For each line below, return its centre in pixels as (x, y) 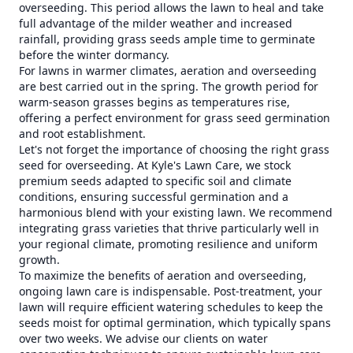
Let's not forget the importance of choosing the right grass (174, 149)
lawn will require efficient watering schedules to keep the (171, 307)
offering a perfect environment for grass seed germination (175, 118)
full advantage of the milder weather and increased (156, 23)
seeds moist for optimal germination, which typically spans (175, 323)
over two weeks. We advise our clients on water (143, 338)
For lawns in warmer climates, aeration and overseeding (168, 71)
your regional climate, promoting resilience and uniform (168, 244)
